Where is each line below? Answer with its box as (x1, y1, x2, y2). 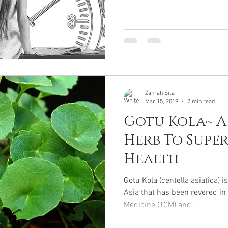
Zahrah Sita (145, 90, 175, 97)
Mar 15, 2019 (145, 98, 178, 105)
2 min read (187, 98, 215, 105)
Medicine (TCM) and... (124, 200, 197, 211)
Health (124, 150, 179, 169)
